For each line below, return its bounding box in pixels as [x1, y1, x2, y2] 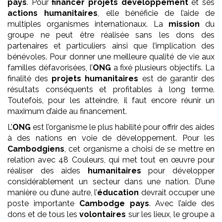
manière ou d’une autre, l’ [7, 188, 98, 198]
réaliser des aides [7, 166, 88, 176]
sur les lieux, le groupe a [126, 210, 215, 220]
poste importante [7, 199, 79, 209]
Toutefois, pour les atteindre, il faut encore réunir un [7, 96, 215, 106]
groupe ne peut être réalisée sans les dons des [7, 30, 215, 40]
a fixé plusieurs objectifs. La [113, 63, 215, 73]
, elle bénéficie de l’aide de [98, 8, 215, 18]
